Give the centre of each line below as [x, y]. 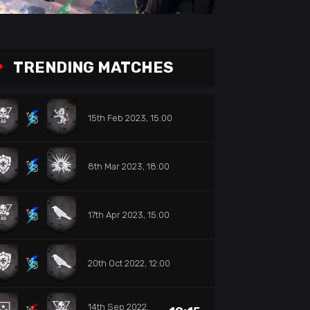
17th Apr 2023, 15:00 [129, 215]
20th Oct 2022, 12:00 [129, 263]
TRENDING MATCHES [94, 67]
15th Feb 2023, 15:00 [130, 118]
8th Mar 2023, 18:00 [129, 166]
